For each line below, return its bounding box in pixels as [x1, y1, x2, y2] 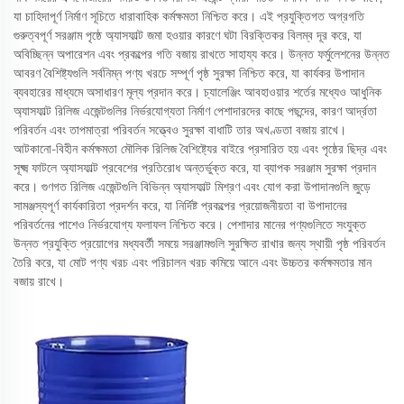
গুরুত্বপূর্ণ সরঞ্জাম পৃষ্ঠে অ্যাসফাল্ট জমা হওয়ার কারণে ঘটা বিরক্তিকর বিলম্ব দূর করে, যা [14, 27, 362, 43]
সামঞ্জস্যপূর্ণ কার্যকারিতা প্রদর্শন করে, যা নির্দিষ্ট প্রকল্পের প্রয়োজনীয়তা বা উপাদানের [14, 197, 347, 214]
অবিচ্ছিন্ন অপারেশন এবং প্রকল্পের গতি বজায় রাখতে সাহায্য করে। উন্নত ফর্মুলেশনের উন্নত [14, 46, 390, 62]
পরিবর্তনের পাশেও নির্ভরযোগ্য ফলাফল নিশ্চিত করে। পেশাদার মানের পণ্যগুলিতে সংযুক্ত [14, 216, 366, 233]
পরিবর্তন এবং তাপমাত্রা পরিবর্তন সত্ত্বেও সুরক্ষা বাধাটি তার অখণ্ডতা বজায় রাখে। [14, 122, 346, 138]
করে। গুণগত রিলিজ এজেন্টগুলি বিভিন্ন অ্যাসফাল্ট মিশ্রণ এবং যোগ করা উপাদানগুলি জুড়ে [14, 179, 371, 195]
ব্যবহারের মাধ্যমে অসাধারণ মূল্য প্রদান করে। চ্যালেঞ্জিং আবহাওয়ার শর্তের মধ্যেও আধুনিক [14, 84, 381, 100]
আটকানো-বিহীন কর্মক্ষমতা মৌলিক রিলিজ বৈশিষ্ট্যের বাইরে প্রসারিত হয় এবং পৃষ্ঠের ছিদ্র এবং [14, 141, 387, 157]
